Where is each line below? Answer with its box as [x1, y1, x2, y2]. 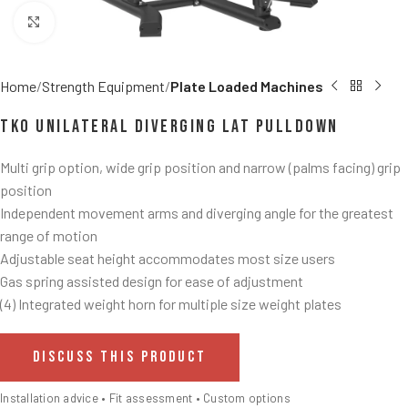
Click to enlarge [54, 15, 149, 31]
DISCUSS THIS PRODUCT [33, 348, 207, 366]
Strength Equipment [42, 77, 165, 95]
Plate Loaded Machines [170, 77, 323, 95]
